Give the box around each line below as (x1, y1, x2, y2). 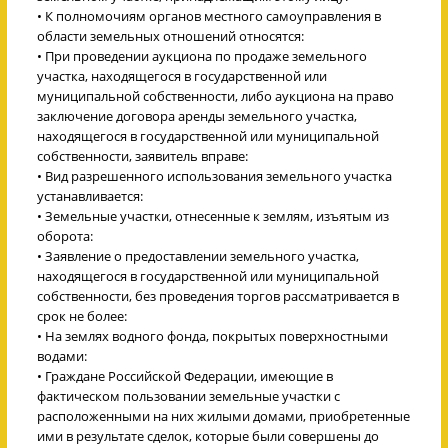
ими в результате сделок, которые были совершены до (37, 426, 379, 445)
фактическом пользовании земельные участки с (37, 386, 340, 405)
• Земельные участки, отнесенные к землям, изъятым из (37, 206, 389, 225)
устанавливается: (37, 186, 143, 205)
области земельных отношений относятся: (37, 26, 304, 45)
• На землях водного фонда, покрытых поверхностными (37, 326, 388, 345)
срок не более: (37, 306, 127, 325)
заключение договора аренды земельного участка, (37, 106, 357, 125)
